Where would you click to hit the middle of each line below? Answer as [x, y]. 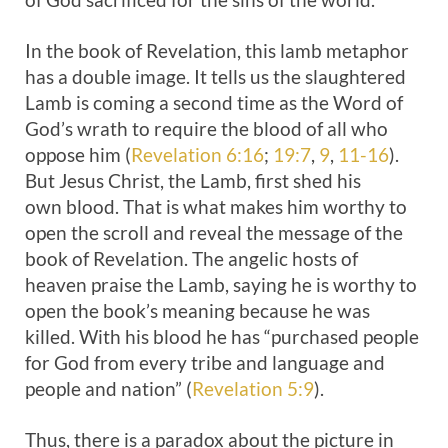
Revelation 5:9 [253, 388]
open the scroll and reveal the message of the [214, 232]
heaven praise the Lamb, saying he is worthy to [221, 284]
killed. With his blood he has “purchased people [222, 336]
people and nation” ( [108, 388]
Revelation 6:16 [197, 154]
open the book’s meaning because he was [197, 310]
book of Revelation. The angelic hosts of [191, 258]
